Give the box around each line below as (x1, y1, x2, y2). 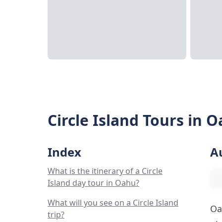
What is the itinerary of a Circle (48, 166, 163, 176)
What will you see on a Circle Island (48, 197, 178, 208)
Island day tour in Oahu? (48, 177, 139, 188)
